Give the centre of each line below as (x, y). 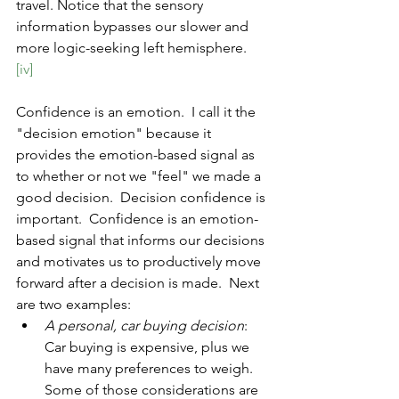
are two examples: (73, 305)
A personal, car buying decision (144, 326)
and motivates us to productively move (140, 262)
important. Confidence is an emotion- (137, 219)
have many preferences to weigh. (152, 369)
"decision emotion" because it (115, 134)
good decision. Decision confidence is (142, 198)
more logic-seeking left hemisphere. (133, 48)
